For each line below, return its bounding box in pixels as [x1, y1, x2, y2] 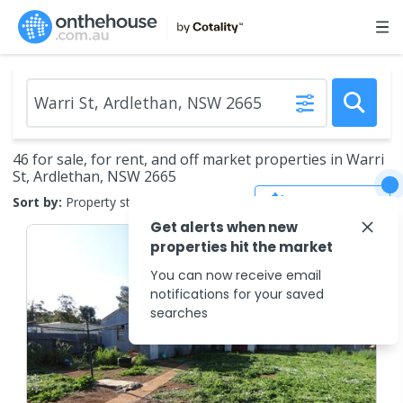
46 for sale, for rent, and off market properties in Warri [13, 149, 384, 169]
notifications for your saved [150, 285, 324, 303]
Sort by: [13, 193, 62, 210]
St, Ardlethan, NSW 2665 [13, 166, 176, 186]
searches [150, 304, 208, 322]
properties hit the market [150, 237, 333, 256]
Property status [66, 193, 156, 210]
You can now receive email [150, 266, 321, 284]
